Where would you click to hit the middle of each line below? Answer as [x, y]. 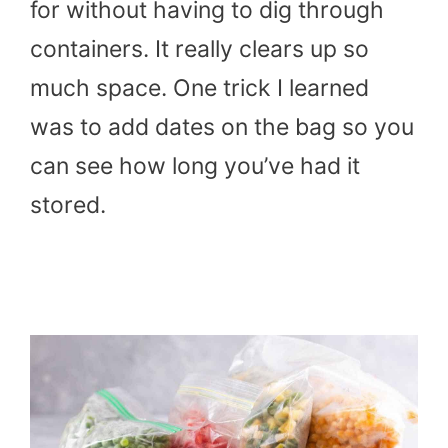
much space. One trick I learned [199, 87]
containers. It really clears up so [199, 48]
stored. [68, 204]
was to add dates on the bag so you [222, 126]
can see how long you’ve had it [195, 165]
